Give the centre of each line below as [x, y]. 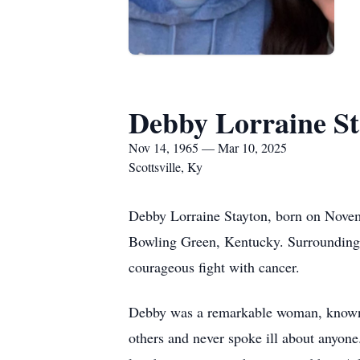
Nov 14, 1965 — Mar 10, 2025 [208, 147]
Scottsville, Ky [166, 167]
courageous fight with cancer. [214, 267]
